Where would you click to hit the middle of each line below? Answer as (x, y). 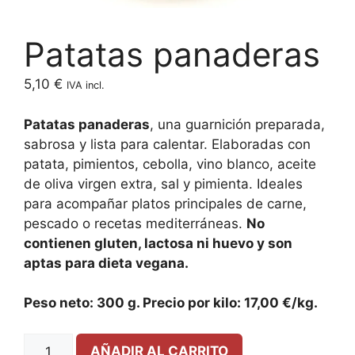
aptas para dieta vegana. (106, 263)
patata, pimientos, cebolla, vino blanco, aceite (170, 164)
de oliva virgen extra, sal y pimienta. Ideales (163, 183)
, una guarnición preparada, (237, 124)
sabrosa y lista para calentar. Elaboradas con (167, 144)
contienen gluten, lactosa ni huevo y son (158, 243)
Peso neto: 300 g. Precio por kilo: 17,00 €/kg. (171, 303)
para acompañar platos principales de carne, (165, 203)
